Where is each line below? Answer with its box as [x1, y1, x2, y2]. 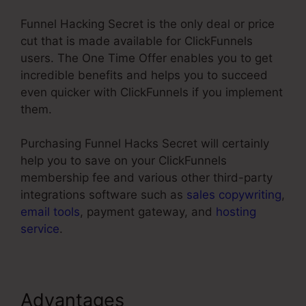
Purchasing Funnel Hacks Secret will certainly [20, 137, 269, 151]
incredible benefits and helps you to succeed [20, 68, 268, 82]
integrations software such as [20, 188, 186, 202]
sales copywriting [186, 188, 281, 202]
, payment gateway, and [80, 205, 216, 219]
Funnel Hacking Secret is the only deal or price [20, 16, 275, 31]
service [20, 222, 59, 236]
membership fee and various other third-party [20, 171, 273, 185]
